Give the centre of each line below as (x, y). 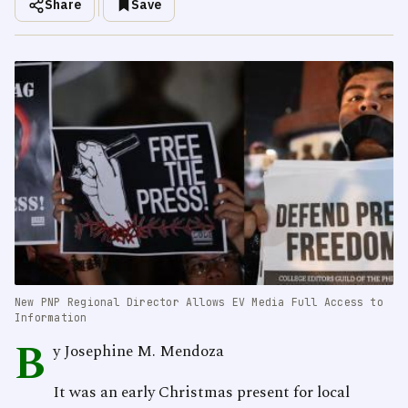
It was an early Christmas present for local (201, 393)
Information (51, 318)
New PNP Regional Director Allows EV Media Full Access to (199, 302)
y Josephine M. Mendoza (138, 352)
